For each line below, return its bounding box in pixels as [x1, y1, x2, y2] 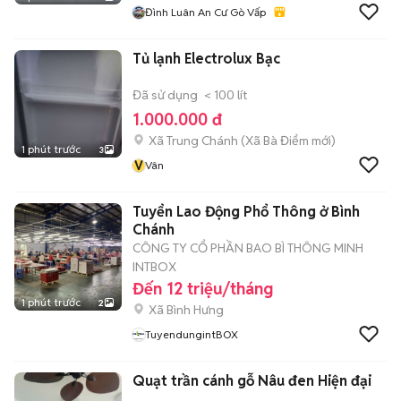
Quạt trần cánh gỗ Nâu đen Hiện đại [132, 371, 371, 390]
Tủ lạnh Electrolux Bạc [132, 49, 280, 68]
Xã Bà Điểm [245, 132, 309, 149]
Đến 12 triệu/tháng [132, 278, 273, 299]
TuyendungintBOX [145, 328, 238, 341]
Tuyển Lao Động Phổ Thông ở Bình [132, 202, 360, 221]
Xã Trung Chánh [149, 132, 238, 149]
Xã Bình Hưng [149, 302, 224, 318]
